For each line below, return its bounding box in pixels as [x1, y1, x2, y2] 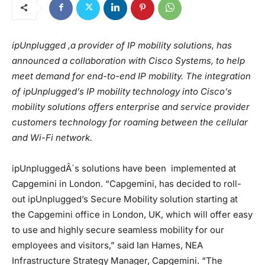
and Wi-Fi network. [12, 131, 92, 143]
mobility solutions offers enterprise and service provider [12, 101, 250, 112]
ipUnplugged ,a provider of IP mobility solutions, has [12, 39, 232, 51]
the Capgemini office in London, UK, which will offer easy [12, 208, 253, 220]
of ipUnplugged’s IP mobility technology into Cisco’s [12, 85, 232, 97]
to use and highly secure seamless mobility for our [12, 224, 224, 235]
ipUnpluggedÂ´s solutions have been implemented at [12, 162, 236, 174]
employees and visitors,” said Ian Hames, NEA [12, 239, 203, 251]
